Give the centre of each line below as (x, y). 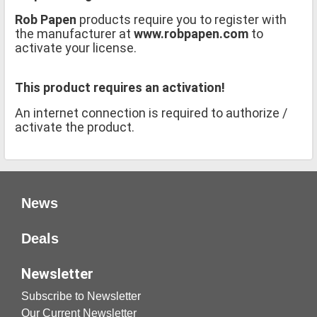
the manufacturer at (74, 34)
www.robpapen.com (191, 34)
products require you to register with (183, 20)
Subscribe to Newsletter (81, 296)
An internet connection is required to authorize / (151, 113)
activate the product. (75, 127)
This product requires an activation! (120, 88)
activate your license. (76, 48)
